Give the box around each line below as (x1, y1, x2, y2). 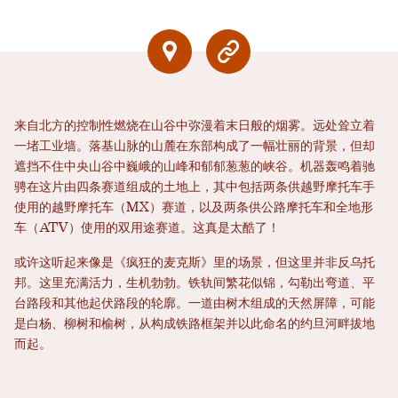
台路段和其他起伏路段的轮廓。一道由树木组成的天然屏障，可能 (14, 295, 375, 312)
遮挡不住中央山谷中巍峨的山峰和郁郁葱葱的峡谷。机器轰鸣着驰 (14, 158, 375, 175)
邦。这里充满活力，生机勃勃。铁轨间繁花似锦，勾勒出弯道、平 (14, 275, 375, 291)
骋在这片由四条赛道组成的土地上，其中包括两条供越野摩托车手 (14, 179, 375, 195)
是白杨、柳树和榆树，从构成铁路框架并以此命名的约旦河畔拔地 (14, 315, 375, 332)
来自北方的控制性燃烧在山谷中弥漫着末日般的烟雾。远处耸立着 (14, 117, 375, 134)
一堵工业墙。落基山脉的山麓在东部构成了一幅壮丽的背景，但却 (14, 138, 375, 155)
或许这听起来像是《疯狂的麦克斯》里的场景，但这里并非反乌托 (14, 254, 375, 271)
